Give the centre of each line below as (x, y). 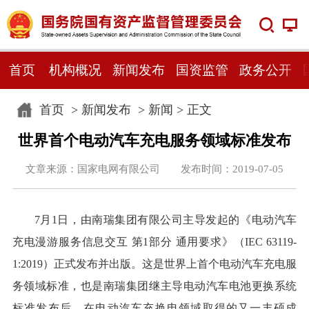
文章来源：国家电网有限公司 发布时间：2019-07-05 (154, 169)
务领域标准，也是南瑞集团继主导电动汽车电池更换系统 (154, 286)
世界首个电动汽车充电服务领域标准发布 (154, 140)
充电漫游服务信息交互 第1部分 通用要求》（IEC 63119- (154, 242)
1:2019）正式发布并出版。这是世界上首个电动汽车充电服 (154, 264)
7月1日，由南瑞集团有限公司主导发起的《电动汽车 (166, 220)
